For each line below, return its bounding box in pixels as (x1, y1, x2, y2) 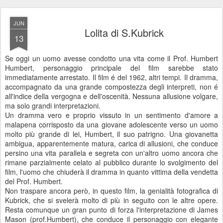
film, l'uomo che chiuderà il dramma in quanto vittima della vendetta (5, 167, 218, 177)
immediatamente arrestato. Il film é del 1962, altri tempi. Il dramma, (5, 72, 218, 82)
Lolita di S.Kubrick (84, 25, 164, 40)
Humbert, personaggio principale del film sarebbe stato (5, 63, 218, 73)
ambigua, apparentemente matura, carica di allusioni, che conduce (5, 138, 218, 148)
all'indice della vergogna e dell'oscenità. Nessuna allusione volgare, (5, 91, 218, 101)
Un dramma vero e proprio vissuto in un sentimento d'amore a (5, 110, 218, 120)
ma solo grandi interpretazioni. (5, 101, 101, 111)
